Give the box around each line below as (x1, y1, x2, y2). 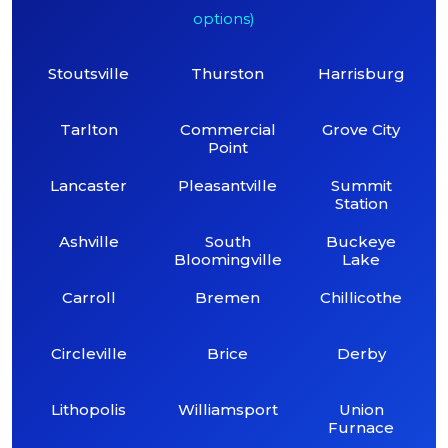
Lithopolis (51, 399, 127, 419)
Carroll (61, 287, 116, 307)
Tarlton (59, 119, 118, 139)
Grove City (322, 119, 401, 139)
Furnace (328, 417, 395, 437)
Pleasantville (178, 175, 278, 195)
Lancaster (50, 175, 128, 195)
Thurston (191, 63, 265, 83)
